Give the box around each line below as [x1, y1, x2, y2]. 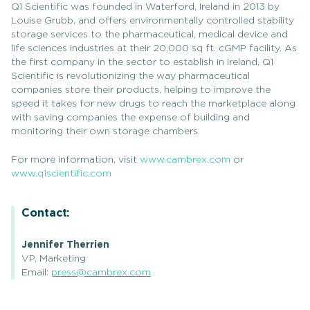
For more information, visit [11, 155, 140, 165]
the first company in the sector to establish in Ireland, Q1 [11, 57, 273, 67]
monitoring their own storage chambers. [11, 127, 200, 136]
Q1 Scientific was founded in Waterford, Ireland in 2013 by [11, 2, 280, 12]
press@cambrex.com [51, 267, 151, 277]
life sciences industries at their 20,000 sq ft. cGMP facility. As [11, 44, 297, 53]
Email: [21, 267, 51, 277]
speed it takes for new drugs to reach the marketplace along [11, 99, 295, 109]
